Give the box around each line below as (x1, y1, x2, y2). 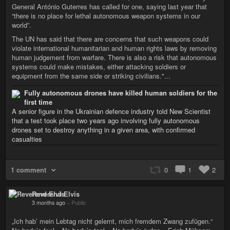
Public (71, 199, 86, 206)
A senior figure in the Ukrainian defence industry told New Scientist (12, 106, 210, 116)
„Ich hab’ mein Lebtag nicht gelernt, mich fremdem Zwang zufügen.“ (12, 216, 213, 226)
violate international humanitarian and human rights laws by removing (12, 43, 217, 53)
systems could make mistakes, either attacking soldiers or (12, 62, 186, 71)
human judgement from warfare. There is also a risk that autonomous (12, 52, 217, 62)
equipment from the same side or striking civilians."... (12, 71, 170, 81)
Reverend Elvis (32, 189, 80, 199)
